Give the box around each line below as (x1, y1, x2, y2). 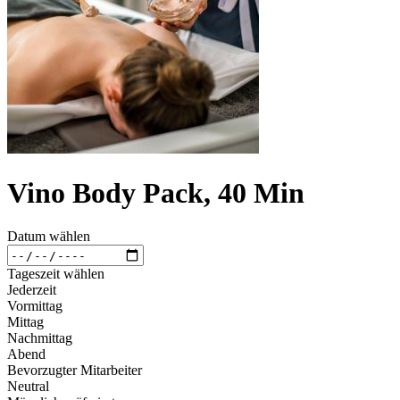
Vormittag (7, 298, 62, 314)
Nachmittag (7, 330, 72, 346)
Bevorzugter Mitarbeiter (7, 362, 142, 379)
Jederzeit (7, 282, 56, 298)
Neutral (7, 379, 49, 395)
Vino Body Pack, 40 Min (7, 176, 304, 209)
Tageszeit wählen (7, 266, 104, 282)
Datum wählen (7, 229, 90, 245)
